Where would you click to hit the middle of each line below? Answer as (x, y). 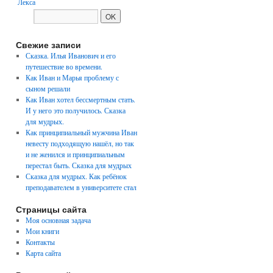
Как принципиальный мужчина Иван (81, 132)
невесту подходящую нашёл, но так (80, 143)
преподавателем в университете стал (81, 187)
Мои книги (42, 231)
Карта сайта (43, 253)
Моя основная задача (58, 220)
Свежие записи (48, 44)
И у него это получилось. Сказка (75, 110)
